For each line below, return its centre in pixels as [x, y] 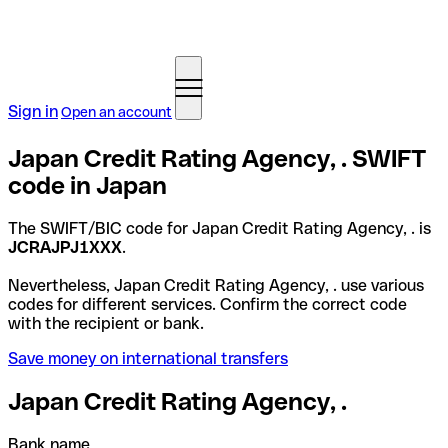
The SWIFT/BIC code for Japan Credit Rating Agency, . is [219, 228]
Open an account [116, 112]
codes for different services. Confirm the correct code [207, 304]
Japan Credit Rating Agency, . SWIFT [217, 158]
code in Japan [87, 185]
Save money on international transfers [148, 358]
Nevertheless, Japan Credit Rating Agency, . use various [216, 285]
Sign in [33, 111]
